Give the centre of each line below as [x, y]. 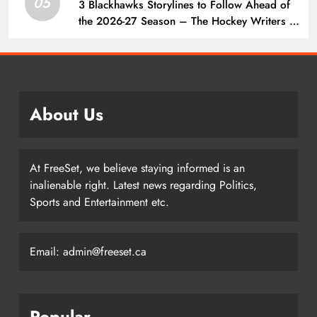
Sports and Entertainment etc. [99, 202]
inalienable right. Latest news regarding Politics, [143, 185]
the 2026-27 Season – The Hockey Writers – [188, 21]
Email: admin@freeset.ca [88, 251]
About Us [67, 114]
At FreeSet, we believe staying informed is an [137, 168]
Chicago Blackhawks [128, 37]
